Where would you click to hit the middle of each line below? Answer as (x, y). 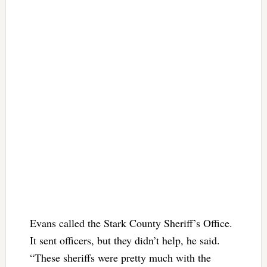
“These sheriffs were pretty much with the (120, 257)
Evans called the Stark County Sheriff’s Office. (131, 223)
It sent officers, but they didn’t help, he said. (125, 240)
